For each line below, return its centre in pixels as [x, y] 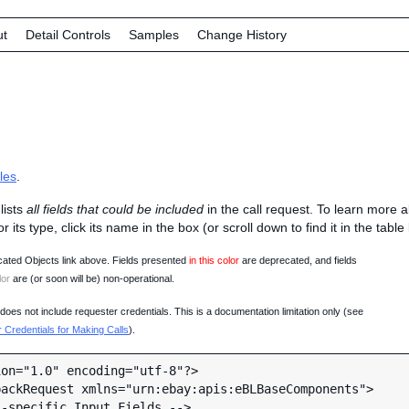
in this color [214, 260]
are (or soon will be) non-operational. [92, 278]
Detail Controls [68, 35]
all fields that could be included [115, 209]
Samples [154, 35]
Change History [242, 35]
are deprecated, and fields [298, 260]
